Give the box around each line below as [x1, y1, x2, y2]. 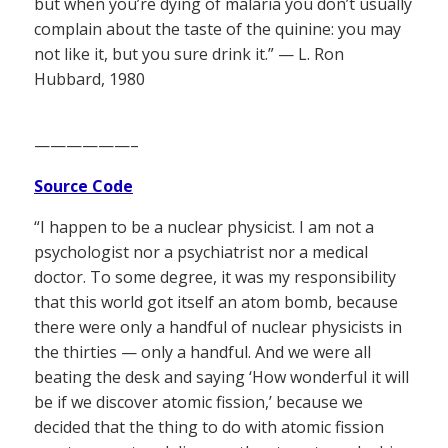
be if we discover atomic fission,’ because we [34, 391, 363, 414]
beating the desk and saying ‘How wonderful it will [34, 366, 409, 389]
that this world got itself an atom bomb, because [34, 291, 398, 314]
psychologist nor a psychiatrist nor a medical [34, 241, 368, 264]
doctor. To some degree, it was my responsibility [34, 266, 396, 289]
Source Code [34, 175, 133, 198]
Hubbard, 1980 [34, 68, 145, 91]
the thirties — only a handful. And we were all [34, 341, 371, 364]
